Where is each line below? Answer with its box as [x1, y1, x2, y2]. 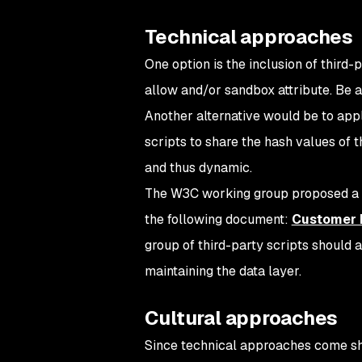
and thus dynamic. [144, 159, 252, 177]
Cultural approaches [144, 305, 339, 331]
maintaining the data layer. [144, 263, 301, 280]
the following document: [144, 211, 292, 229]
